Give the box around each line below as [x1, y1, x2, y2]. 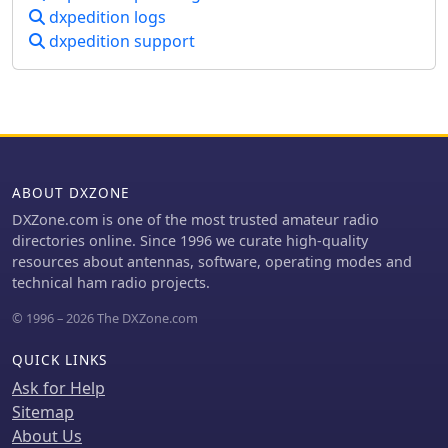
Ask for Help [12, 377, 105, 400]
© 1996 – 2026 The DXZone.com [12, 309, 198, 328]
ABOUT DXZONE [12, 183, 130, 203]
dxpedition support [45, 30, 195, 53]
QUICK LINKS [12, 350, 107, 370]
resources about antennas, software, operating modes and [12, 252, 412, 272]
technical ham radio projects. [12, 273, 210, 293]
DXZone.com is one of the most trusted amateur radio [12, 210, 379, 230]
